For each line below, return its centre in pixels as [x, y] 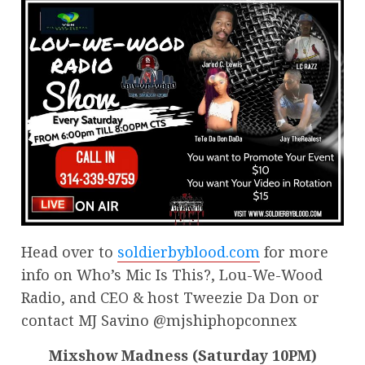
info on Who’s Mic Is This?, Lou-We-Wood [172, 274]
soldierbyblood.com [189, 251]
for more [294, 251]
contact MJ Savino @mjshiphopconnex [159, 320]
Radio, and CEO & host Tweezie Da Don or [170, 297]
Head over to [69, 251]
